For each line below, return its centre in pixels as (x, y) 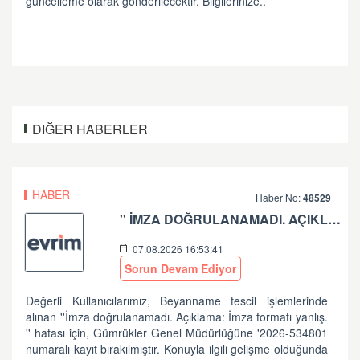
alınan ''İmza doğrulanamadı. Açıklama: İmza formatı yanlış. (177, 317)
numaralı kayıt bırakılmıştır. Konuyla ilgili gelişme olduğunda (177, 349)
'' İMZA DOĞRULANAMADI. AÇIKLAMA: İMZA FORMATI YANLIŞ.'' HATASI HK (335, 219)
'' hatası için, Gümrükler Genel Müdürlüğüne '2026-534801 (177, 333)
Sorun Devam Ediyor (181, 268)
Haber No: (280, 197)
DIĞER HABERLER (90, 129)
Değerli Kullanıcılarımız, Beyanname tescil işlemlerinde (177, 301)
